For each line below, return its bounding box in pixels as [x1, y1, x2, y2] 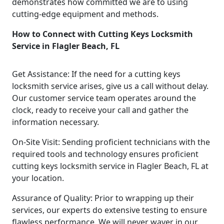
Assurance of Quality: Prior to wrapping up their [12, 192, 194, 203]
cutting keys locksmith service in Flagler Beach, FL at [12, 160, 208, 171]
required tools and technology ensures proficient [12, 148, 198, 159]
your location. [12, 172, 64, 183]
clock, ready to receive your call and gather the [12, 104, 188, 115]
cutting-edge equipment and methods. [12, 8, 158, 19]
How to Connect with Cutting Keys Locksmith [12, 28, 193, 39]
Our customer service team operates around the [12, 92, 196, 103]
